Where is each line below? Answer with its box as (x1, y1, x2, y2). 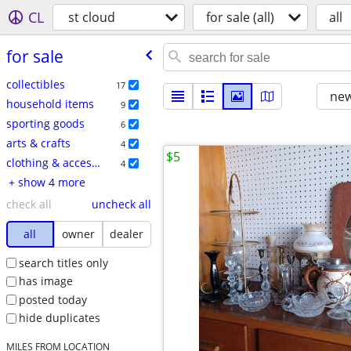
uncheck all (91, 196, 151, 212)
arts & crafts (5, 135, 71, 150)
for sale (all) (206, 9, 274, 26)
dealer (110, 226, 144, 241)
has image (18, 273, 73, 289)
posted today (18, 291, 87, 307)
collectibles (5, 76, 65, 92)
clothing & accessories (91, 154, 100, 170)
